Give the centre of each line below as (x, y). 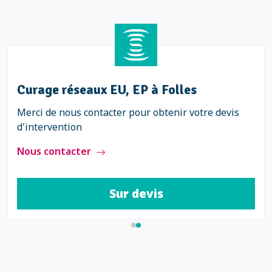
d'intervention (49, 127)
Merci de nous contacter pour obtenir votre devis (128, 112)
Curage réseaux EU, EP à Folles (107, 90)
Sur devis (136, 193)
